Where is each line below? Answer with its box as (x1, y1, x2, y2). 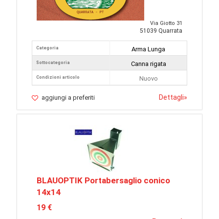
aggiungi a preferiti (42, 94, 95, 102)
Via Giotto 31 (150, 20, 182, 27)
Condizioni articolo (36, 75, 80, 80)
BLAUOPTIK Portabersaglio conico (37, 175, 170, 186)
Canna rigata (131, 60, 166, 68)
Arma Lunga (131, 45, 165, 53)
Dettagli (159, 93, 184, 102)
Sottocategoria (36, 60, 70, 66)
